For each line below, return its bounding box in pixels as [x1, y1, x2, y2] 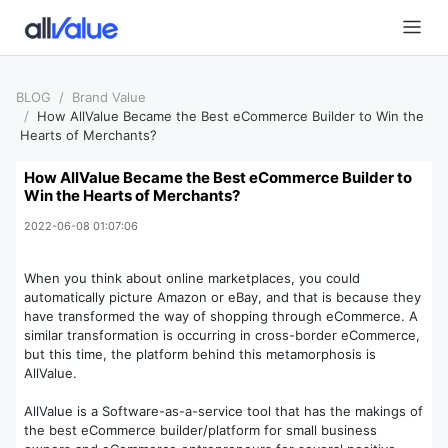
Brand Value [72, 89, 146, 105]
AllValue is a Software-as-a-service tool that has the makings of [24, 403, 423, 419]
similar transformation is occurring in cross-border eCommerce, [24, 327, 420, 343]
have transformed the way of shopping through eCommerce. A [24, 308, 418, 324]
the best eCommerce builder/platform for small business [24, 422, 377, 438]
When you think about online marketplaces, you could [24, 270, 360, 286]
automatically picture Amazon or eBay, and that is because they [24, 289, 421, 305]
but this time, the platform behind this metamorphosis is [24, 346, 376, 362]
